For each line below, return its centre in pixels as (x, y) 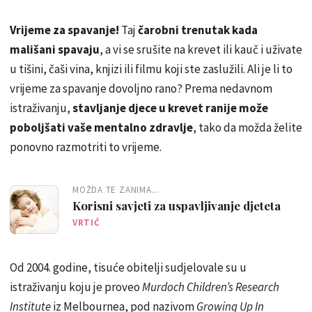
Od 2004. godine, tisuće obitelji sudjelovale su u (128, 267)
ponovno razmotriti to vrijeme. (86, 147)
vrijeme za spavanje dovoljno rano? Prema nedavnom (141, 88)
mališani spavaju (55, 49)
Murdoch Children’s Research (211, 287)
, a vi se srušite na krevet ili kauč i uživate (201, 49)
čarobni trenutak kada (198, 30)
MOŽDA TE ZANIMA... (116, 189)
